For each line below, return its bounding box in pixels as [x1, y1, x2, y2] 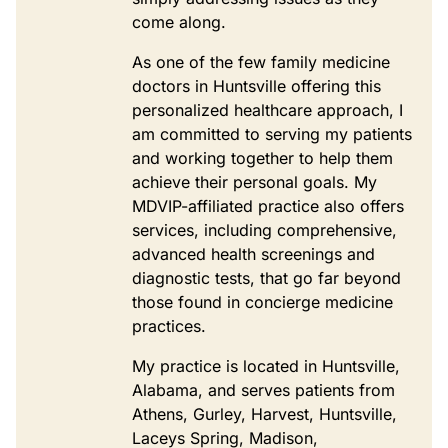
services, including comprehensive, [132, 219, 397, 240]
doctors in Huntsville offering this [132, 75, 381, 96]
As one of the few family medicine [132, 51, 390, 72]
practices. [132, 315, 206, 336]
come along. [132, 11, 231, 32]
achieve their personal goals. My [132, 171, 377, 192]
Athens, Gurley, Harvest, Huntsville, [132, 403, 397, 424]
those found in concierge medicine [132, 291, 393, 312]
